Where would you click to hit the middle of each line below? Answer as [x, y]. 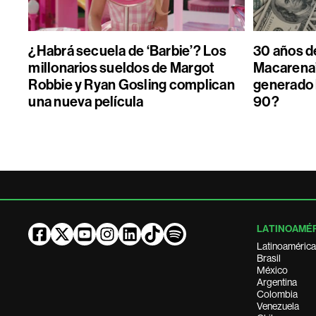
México [273, 270]
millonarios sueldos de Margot [122, 68]
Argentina [277, 282]
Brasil [269, 258]
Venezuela [278, 306]
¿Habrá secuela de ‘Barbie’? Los [127, 51]
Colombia [278, 294]
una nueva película [86, 102]
